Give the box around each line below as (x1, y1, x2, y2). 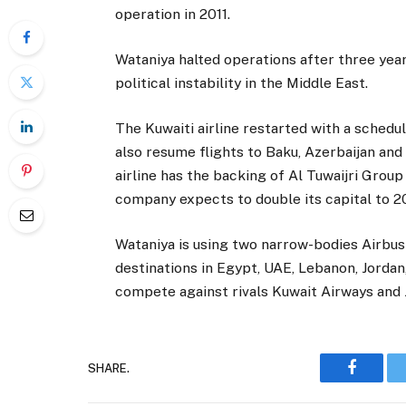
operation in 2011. (115, 5, 231, 23)
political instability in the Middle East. (115, 73, 369, 92)
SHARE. (88, 361, 130, 375)
